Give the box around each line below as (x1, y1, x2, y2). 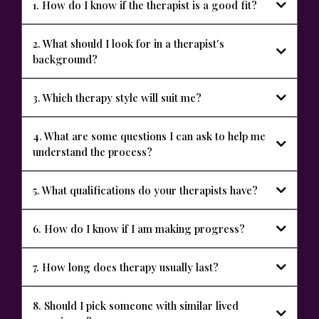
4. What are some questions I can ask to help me (33, 128, 266, 143)
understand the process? (33, 144, 152, 159)
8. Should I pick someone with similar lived (33, 298, 239, 313)
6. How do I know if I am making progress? (33, 221, 245, 236)
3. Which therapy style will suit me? (33, 90, 202, 105)
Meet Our (246, 285, 283, 298)
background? (33, 51, 98, 66)
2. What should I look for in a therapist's (33, 36, 224, 51)
